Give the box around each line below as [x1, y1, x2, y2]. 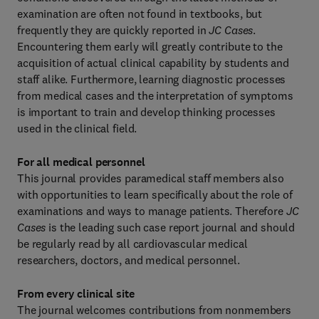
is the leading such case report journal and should [46, 220, 296, 234]
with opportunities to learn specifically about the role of [17, 187, 293, 202]
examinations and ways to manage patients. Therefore [17, 204, 286, 218]
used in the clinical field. [17, 121, 137, 135]
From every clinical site [17, 286, 135, 301]
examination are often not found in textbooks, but [17, 6, 263, 21]
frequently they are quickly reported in [17, 23, 209, 37]
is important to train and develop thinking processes [17, 105, 276, 119]
